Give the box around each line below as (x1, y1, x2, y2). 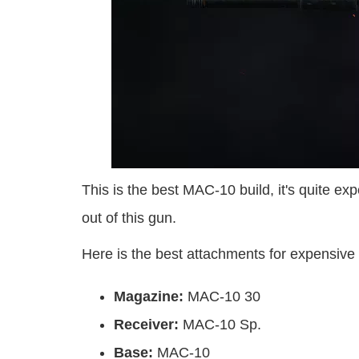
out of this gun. (82, 210, 176, 227)
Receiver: (114, 317, 183, 333)
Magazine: (114, 288, 188, 305)
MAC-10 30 (188, 288, 260, 305)
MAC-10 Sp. (183, 317, 261, 333)
